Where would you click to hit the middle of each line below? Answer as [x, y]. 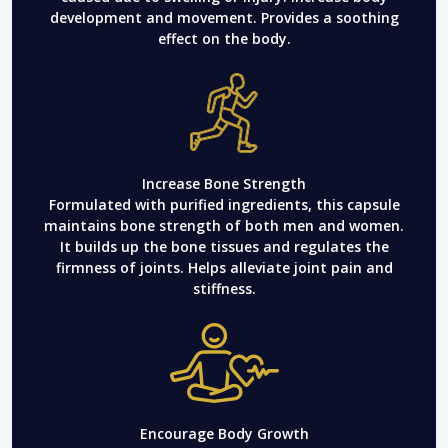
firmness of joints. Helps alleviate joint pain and [224, 267]
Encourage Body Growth [224, 433]
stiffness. [224, 288]
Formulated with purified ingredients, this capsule [224, 204]
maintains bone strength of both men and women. [224, 225]
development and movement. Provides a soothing [224, 17]
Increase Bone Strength [224, 183]
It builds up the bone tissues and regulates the [224, 246]
